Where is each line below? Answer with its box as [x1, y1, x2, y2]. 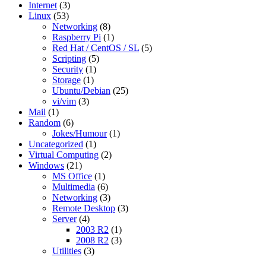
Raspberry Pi [52, 31, 101, 42]
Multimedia [52, 181, 95, 192]
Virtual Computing [28, 149, 99, 160]
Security [52, 64, 83, 74]
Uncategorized [28, 138, 83, 149]
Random [28, 117, 61, 128]
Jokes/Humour [52, 128, 107, 138]
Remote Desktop [52, 202, 115, 213]
